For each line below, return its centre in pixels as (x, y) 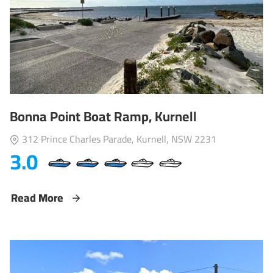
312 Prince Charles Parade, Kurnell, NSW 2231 (118, 139)
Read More (38, 197)
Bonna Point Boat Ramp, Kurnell (103, 116)
